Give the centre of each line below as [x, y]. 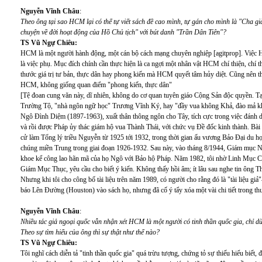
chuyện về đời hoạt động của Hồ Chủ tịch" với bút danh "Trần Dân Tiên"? [123, 32]
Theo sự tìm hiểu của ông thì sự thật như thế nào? [90, 232]
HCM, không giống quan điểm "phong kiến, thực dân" [96, 85]
